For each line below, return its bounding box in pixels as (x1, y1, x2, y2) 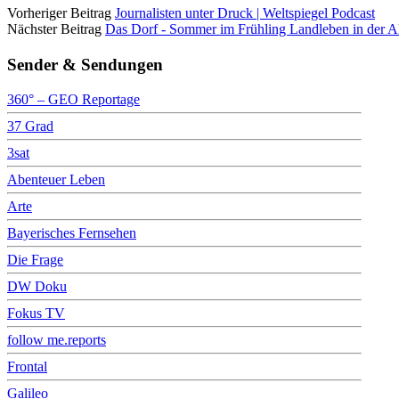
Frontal (7, 358, 47, 374)
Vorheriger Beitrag (7, 5, 111, 21)
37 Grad (7, 118, 53, 134)
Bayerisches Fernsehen (7, 224, 136, 240)
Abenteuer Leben (7, 171, 105, 187)
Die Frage (7, 251, 63, 267)
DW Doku (7, 278, 67, 294)
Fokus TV (7, 305, 65, 321)
